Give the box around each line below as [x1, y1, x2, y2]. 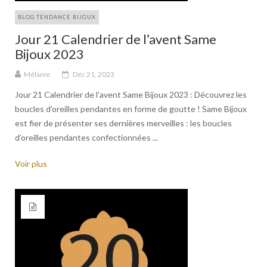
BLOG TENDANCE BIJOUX [18, 14, 96, 20]
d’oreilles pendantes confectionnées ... [15, 132, 158, 142]
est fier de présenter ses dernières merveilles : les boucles [15, 118, 232, 128]
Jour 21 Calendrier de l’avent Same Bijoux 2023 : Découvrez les [15, 89, 247, 100]
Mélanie [24, 70, 50, 79]
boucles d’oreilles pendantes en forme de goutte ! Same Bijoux [15, 104, 247, 114]
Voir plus [15, 159, 47, 169]
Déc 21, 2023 [73, 70, 114, 79]
